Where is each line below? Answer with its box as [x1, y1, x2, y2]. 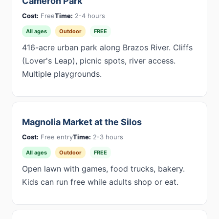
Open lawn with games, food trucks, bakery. [22, 164, 185, 174]
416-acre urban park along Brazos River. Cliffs [22, 43, 193, 52]
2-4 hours [73, 12, 105, 20]
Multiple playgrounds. [22, 69, 102, 79]
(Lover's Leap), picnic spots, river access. [22, 56, 175, 66]
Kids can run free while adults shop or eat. [22, 177, 178, 187]
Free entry [39, 133, 73, 141]
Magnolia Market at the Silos [22, 117, 142, 127]
